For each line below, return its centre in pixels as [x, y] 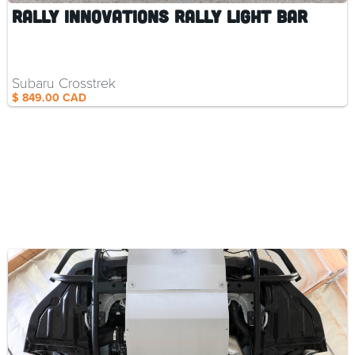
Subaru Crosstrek [64, 83]
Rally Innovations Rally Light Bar [160, 16]
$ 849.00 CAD [49, 98]
